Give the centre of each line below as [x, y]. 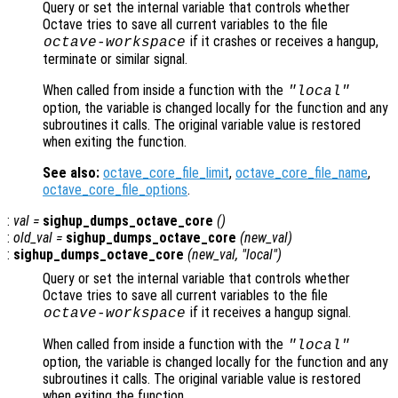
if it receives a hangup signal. [268, 312]
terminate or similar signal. [115, 59]
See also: [71, 172]
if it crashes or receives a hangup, [282, 41]
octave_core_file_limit [166, 172]
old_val [33, 237]
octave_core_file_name [302, 172]
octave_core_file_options [115, 189]
